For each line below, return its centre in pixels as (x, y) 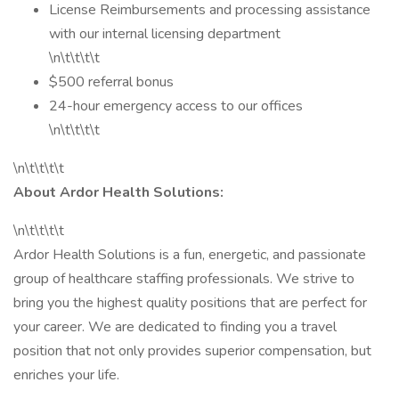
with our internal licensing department (165, 34)
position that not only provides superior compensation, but (192, 351)
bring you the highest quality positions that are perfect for (190, 303)
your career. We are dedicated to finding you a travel (175, 327)
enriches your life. (66, 375)
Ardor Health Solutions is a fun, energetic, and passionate (190, 255)
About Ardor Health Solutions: (118, 192)
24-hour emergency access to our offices (176, 106)
